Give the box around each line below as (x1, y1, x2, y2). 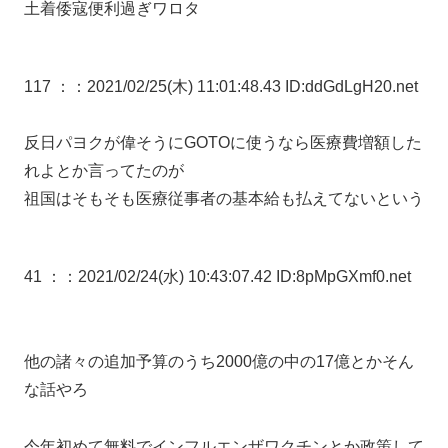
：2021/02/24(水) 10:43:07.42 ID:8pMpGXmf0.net (62, 268, 411, 286)
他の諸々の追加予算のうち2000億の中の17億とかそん (24, 353, 414, 371)
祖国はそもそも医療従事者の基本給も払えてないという (24, 190, 424, 208)
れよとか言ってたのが (24, 162, 184, 180)
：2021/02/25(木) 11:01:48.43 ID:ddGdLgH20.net (71, 77, 418, 95)
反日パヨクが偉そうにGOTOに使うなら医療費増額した (24, 134, 422, 152)
